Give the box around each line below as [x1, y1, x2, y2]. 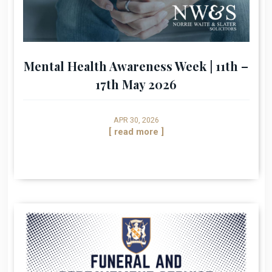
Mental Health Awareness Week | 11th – [24, 57, 248, 74]
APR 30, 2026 [113, 115, 159, 124]
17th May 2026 [95, 75, 177, 92]
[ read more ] [108, 126, 164, 137]
